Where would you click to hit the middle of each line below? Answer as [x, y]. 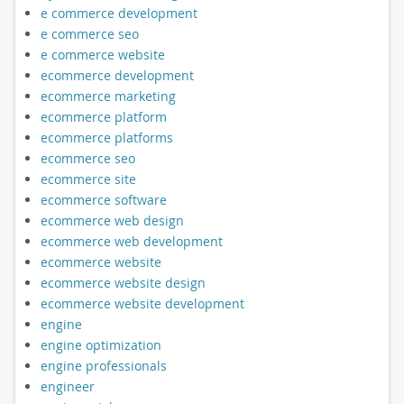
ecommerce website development [142, 303]
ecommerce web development [131, 241]
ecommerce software [103, 199]
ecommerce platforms [106, 137]
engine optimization [101, 344]
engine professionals [103, 365]
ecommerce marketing [108, 96]
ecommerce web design [112, 220]
